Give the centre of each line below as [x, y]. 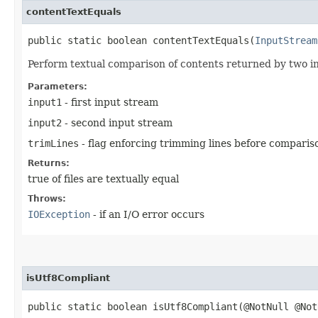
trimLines [53, 143]
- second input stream [117, 122]
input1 [45, 102]
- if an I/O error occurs [147, 214]
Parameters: [57, 86]
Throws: [47, 198]
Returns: [49, 163]
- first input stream [110, 102]
